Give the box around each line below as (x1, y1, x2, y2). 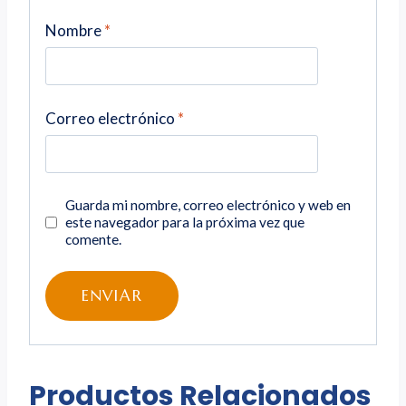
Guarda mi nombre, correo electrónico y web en (65, 196, 352, 213)
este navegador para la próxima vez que (65, 213, 305, 230)
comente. (65, 230, 122, 247)
